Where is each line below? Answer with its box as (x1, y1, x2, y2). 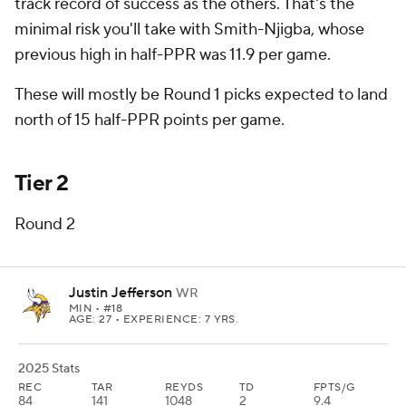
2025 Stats (18, 361, 80, 377)
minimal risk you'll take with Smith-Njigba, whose (14, 19, 364, 40)
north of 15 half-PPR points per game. (14, 110, 285, 130)
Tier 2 (14, 169, 69, 198)
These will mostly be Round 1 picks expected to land (14, 84, 388, 105)
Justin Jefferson (69, 284, 172, 302)
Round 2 (14, 214, 75, 235)
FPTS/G (314, 381, 355, 394)
